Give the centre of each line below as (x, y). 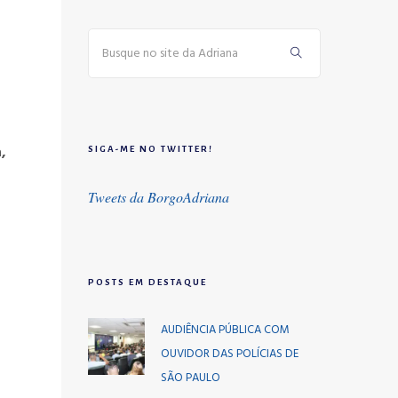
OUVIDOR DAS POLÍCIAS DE (229, 354)
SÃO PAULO (190, 378)
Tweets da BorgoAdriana (158, 197)
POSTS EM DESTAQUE (147, 282)
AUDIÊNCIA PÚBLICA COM (225, 330)
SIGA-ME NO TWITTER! (150, 149)
